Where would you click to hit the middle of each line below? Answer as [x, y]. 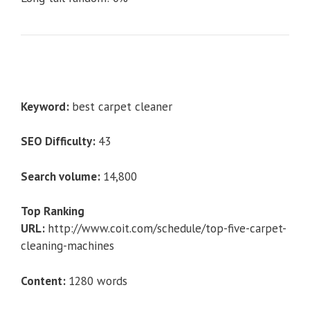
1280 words [98, 281]
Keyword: [46, 106]
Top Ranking [53, 211]
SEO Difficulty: [60, 142]
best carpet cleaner [122, 106]
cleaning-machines [67, 246]
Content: [45, 281]
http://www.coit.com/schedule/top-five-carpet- [167, 229]
